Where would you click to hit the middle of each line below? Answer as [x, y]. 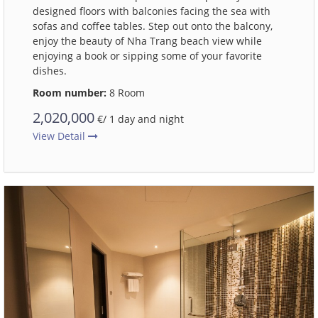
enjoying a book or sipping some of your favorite [147, 56]
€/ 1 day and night [139, 119]
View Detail [60, 136]
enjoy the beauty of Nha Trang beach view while [147, 41]
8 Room [126, 93]
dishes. [50, 71]
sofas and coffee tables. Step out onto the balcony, [153, 26]
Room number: [70, 93]
